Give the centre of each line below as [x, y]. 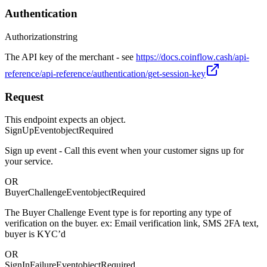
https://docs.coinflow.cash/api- [193, 57]
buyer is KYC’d [35, 234]
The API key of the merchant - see [70, 57]
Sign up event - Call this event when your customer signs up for [124, 151]
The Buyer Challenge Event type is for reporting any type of [118, 213]
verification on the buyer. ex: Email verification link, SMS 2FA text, [132, 223]
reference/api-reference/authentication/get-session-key [105, 73]
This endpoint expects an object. [65, 120]
